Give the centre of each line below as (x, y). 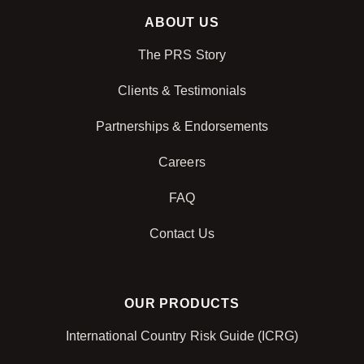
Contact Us (182, 234)
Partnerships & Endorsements (182, 126)
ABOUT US (182, 22)
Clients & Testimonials (182, 91)
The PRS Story (182, 55)
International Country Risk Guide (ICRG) (182, 336)
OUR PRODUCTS (182, 303)
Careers (182, 162)
